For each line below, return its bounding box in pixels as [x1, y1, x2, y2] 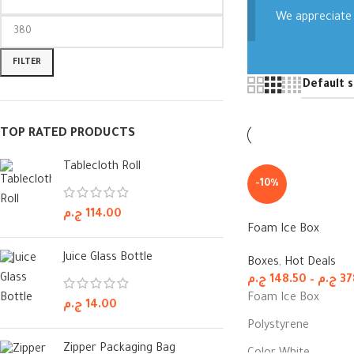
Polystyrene [247, 319, 309, 333]
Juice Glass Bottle [63, 252, 153, 265]
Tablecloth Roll [63, 161, 141, 174]
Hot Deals [284, 256, 336, 269]
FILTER [13, 57, 41, 67]
